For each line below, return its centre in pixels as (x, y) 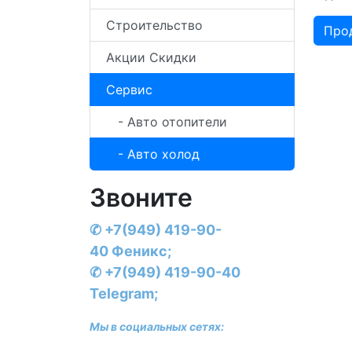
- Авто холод (153, 154)
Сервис (129, 90)
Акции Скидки (151, 57)
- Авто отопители (167, 122)
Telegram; (124, 293)
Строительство (154, 25)
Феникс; (141, 251)
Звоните (141, 198)
